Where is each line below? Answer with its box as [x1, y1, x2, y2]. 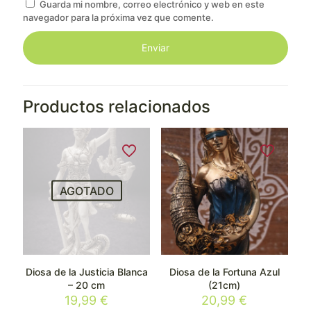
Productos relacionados [23, 96, 210, 117]
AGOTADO [59, 183, 114, 198]
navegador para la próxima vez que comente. [23, 12, 214, 23]
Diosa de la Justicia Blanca [25, 266, 148, 278]
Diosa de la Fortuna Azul [169, 266, 280, 278]
